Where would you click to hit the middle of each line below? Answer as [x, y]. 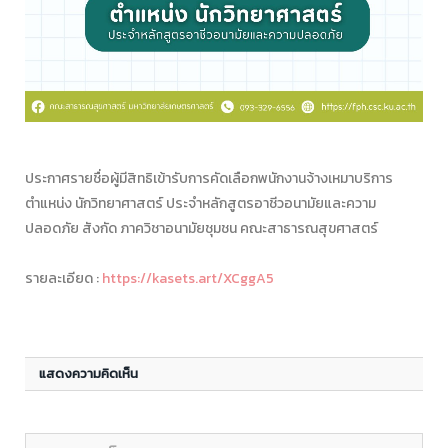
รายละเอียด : [63, 278]
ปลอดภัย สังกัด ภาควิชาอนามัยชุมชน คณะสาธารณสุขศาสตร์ [201, 228]
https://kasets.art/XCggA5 [188, 278]
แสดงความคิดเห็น [88, 373]
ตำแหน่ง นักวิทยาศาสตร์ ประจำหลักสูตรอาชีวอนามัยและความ [200, 203]
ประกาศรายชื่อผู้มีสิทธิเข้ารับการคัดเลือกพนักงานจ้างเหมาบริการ [209, 178]
